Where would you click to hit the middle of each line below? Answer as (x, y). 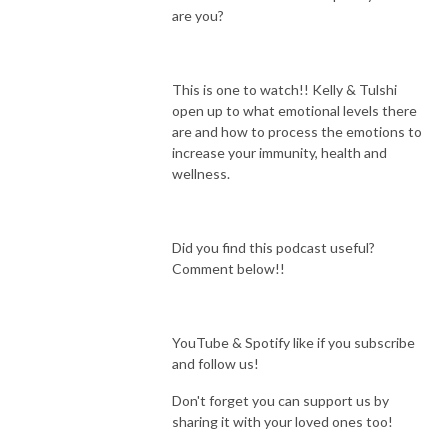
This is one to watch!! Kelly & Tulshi (284, 89)
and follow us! (215, 363)
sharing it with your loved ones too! (282, 421)
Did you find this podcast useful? (273, 247)
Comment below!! (228, 268)
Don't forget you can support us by (280, 400)
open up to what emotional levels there (294, 110)
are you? (198, 15)
